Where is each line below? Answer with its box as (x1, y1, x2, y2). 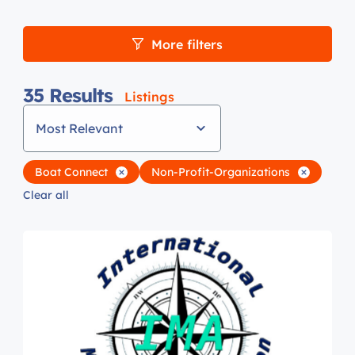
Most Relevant (36, 120, 123, 136)
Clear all (23, 188, 69, 202)
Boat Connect (35, 164, 108, 179)
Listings (124, 89, 174, 105)
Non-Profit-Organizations (151, 164, 290, 179)
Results (49, 83, 113, 107)
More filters (151, 36, 223, 52)
